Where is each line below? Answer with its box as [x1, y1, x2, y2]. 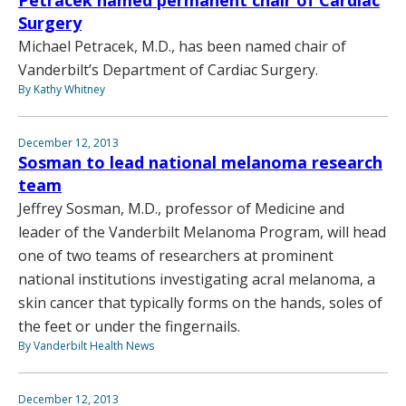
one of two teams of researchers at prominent [18, 245, 333, 266]
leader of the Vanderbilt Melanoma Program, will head [18, 221, 386, 242]
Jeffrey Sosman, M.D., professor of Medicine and [18, 198, 344, 218]
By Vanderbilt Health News [18, 337, 154, 353]
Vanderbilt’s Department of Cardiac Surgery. [18, 59, 318, 80]
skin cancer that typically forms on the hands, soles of [18, 292, 382, 313]
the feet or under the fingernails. [18, 315, 240, 336]
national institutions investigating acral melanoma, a [18, 268, 375, 289]
